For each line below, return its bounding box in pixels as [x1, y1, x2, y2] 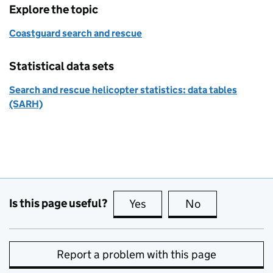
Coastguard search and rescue [9, 27, 142, 39]
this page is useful [149, 196, 238, 211]
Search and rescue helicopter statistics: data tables [9, 83, 237, 96]
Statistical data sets [9, 58, 114, 73]
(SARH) [9, 97, 43, 110]
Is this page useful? [9, 196, 107, 211]
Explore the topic [9, 2, 98, 16]
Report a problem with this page [57, 247, 216, 261]
